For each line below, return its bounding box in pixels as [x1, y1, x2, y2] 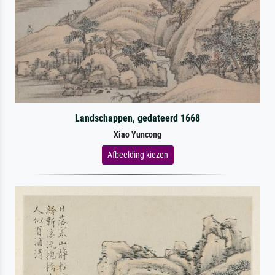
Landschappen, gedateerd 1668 [74, 112, 200, 124]
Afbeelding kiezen [107, 149, 168, 160]
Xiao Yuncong [114, 129, 161, 140]
